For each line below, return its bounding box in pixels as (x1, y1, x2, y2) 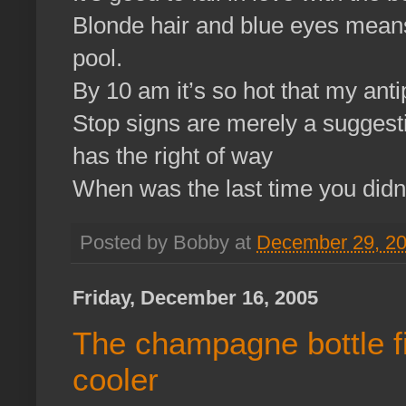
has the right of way (72, 142, 273, 170)
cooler (72, 361, 159, 397)
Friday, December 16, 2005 (72, 286, 318, 310)
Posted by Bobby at (80, 232, 256, 255)
